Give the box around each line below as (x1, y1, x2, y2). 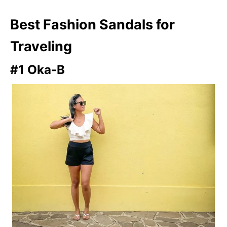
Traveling (10, 37, 72, 55)
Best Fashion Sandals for (10, 16, 175, 33)
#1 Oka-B (10, 62, 65, 77)
